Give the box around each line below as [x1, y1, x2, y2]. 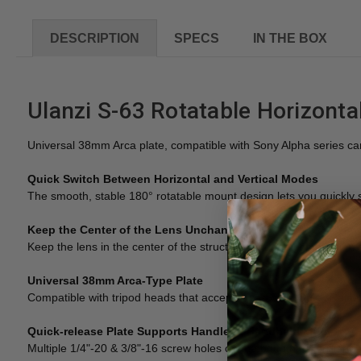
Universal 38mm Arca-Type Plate [27, 273, 203, 287]
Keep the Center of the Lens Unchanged [27, 222, 249, 236]
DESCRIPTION [50, 31, 139, 45]
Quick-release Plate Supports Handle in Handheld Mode [27, 324, 334, 338]
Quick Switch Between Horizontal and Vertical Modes [27, 172, 318, 185]
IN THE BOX [253, 31, 327, 45]
